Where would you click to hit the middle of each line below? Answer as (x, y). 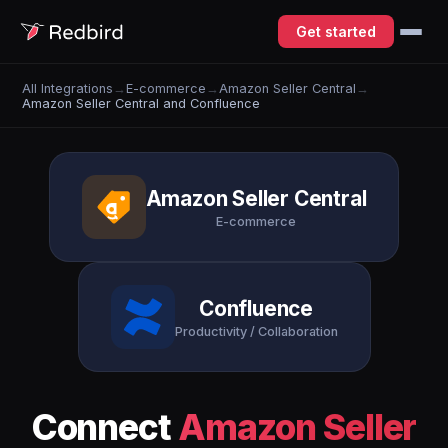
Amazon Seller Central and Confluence (141, 103)
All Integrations (68, 88)
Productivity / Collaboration (256, 331)
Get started (336, 31)
